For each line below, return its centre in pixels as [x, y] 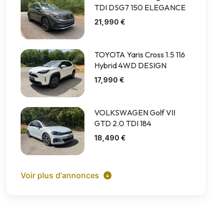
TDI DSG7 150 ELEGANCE [140, 7]
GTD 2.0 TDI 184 [123, 123]
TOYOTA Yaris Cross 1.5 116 [140, 55]
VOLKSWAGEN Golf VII [135, 112]
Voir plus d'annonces [61, 175]
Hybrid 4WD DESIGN [130, 65]
